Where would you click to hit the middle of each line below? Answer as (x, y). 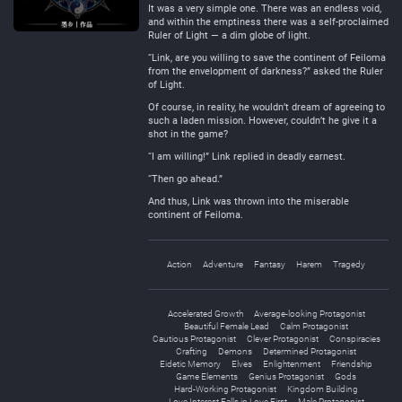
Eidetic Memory (190, 364)
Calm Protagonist (314, 326)
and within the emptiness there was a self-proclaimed (268, 22)
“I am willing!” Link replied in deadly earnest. (247, 157)
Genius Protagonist (286, 376)
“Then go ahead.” (185, 179)
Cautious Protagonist (194, 339)
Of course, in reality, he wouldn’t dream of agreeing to (267, 107)
